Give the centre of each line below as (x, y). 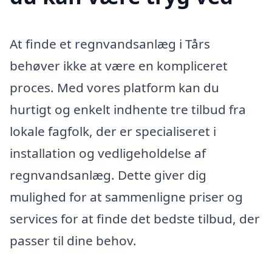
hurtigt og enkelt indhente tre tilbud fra (128, 109)
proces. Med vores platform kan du (114, 87)
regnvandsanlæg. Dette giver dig (108, 175)
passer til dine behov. (73, 240)
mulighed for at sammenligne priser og (126, 196)
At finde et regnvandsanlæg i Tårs (110, 43)
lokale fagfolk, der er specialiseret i (113, 131)
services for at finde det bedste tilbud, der (135, 218)
